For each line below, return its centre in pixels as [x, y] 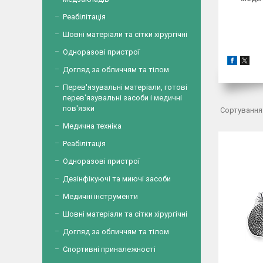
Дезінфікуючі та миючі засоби [117, 179]
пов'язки [79, 108]
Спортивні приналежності [109, 249]
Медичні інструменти [100, 196]
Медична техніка [92, 126]
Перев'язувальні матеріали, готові [125, 87]
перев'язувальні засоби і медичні [122, 98]
